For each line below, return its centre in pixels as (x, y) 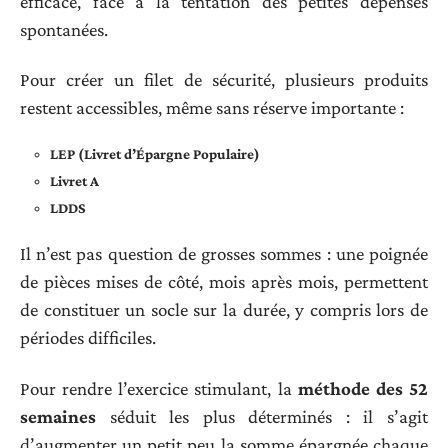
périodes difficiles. (88, 338)
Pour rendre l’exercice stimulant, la (159, 388)
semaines (58, 416)
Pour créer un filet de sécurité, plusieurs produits (224, 80)
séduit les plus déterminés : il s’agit (262, 416)
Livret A (74, 180)
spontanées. (64, 29)
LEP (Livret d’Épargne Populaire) (155, 153)
